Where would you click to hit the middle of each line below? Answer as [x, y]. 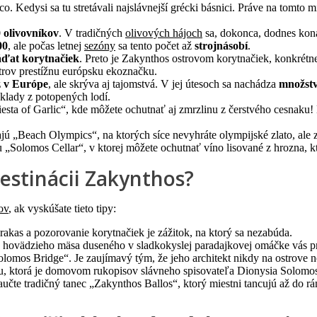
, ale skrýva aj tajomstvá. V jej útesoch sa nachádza [163, 84]
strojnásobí [221, 46]
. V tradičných [92, 33]
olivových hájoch [164, 33]
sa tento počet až [155, 46]
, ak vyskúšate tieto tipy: [62, 209]
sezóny [100, 46]
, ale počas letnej [46, 46]
